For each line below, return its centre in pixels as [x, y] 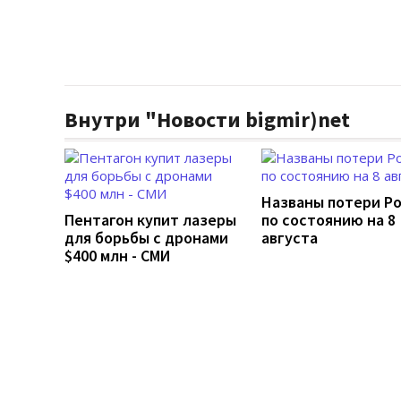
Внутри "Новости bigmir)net [207, 119]
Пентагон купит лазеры [150, 219]
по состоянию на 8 [328, 219]
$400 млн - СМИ [117, 255]
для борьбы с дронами [146, 237]
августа [290, 237]
